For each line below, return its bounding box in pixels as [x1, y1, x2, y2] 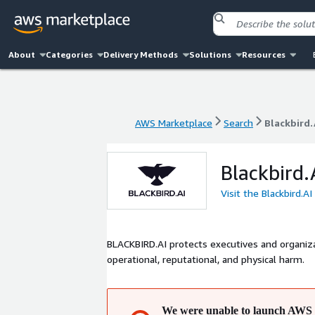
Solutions [188, 49, 231, 60]
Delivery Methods [103, 49, 179, 60]
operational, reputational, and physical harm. [107, 253, 304, 265]
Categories [46, 49, 94, 60]
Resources [241, 49, 285, 60]
